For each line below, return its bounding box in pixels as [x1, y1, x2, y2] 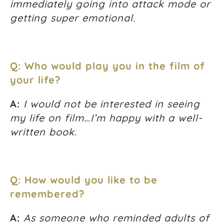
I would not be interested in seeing [23, 97, 200, 110]
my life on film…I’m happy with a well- [10, 111, 202, 124]
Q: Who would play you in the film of [10, 59, 205, 72]
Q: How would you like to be [10, 173, 157, 186]
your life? [10, 73, 61, 86]
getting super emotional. [10, 11, 135, 24]
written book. [10, 125, 77, 138]
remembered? [10, 187, 85, 200]
